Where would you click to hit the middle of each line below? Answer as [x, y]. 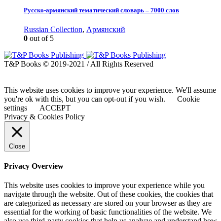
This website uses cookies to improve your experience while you [104, 185]
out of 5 [41, 38]
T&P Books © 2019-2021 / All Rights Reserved [79, 64]
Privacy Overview [34, 166]
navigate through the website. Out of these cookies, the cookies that [109, 194]
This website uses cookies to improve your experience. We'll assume [110, 90]
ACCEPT [55, 108]
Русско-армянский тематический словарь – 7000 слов [101, 10]
